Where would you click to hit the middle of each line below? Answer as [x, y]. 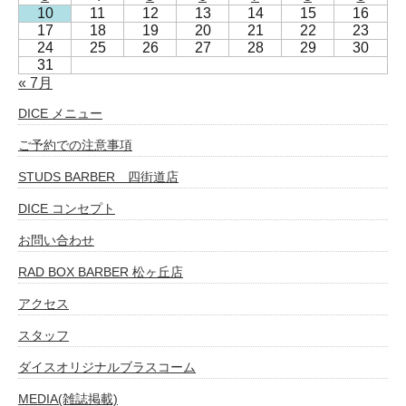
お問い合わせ [56, 241]
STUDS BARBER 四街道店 [98, 177]
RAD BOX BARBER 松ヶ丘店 [101, 272]
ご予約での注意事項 [75, 145]
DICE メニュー [60, 114]
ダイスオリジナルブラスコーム [107, 367]
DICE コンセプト [67, 209]
